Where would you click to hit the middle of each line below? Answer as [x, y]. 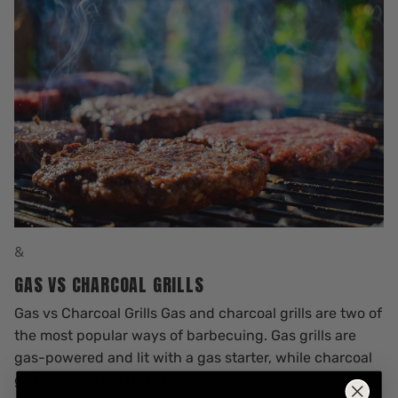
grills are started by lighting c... [117, 379]
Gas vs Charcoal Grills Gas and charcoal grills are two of [198, 313]
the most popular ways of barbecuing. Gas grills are [185, 335]
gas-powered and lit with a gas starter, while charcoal [193, 357]
